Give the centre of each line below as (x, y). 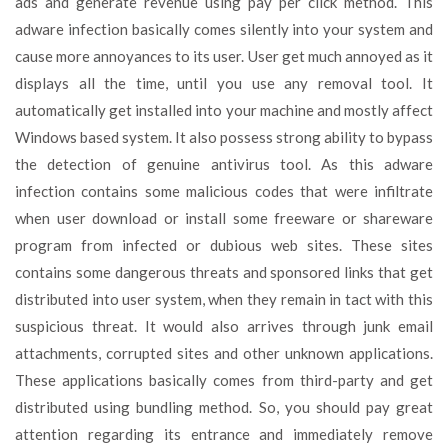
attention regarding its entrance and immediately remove (224, 433)
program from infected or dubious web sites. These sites (224, 244)
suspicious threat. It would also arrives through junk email (224, 325)
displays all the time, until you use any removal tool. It (224, 82)
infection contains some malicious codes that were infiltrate (224, 190)
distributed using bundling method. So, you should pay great (224, 406)
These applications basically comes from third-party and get (224, 379)
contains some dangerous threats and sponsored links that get (224, 271)
